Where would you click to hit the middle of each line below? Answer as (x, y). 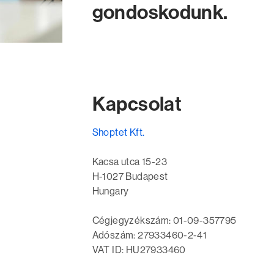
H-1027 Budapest (130, 177)
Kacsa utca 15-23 (129, 162)
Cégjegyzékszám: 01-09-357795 (164, 221)
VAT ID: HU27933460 (139, 250)
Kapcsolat (137, 104)
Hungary (110, 191)
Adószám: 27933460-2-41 (150, 235)
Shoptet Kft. (118, 133)
